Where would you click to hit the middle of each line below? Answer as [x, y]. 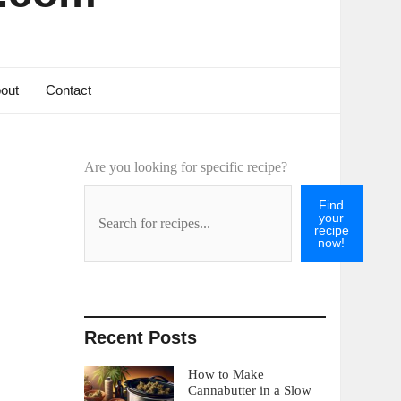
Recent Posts [140, 337]
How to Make [226, 374]
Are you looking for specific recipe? [185, 167]
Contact [68, 90]
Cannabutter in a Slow [249, 390]
